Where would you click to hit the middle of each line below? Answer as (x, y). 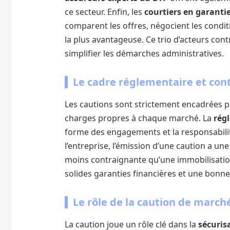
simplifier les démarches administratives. (144, 53)
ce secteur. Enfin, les (104, 12)
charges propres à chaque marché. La (139, 118)
